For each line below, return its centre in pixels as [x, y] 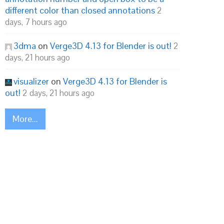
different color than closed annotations [80, 10]
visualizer [31, 81]
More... [25, 119]
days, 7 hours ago [36, 22]
